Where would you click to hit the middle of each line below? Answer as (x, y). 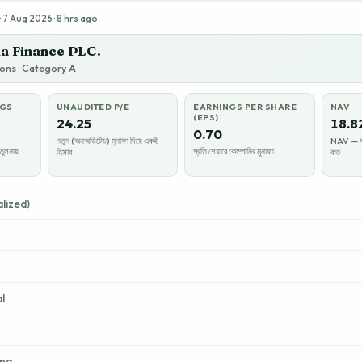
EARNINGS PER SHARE (245, 107)
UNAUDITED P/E (93, 107)
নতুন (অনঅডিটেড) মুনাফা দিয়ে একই (107, 141)
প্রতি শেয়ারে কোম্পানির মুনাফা (234, 151)
